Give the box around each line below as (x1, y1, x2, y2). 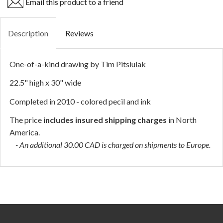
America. (9, 127, 40, 137)
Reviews (65, 28, 94, 38)
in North (167, 115, 197, 125)
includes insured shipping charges (43, 115, 167, 125)
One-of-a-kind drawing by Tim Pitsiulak (9, 59, 146, 69)
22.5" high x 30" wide (9, 78, 81, 88)
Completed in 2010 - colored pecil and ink (9, 96, 151, 106)
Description (8, 28, 48, 38)
